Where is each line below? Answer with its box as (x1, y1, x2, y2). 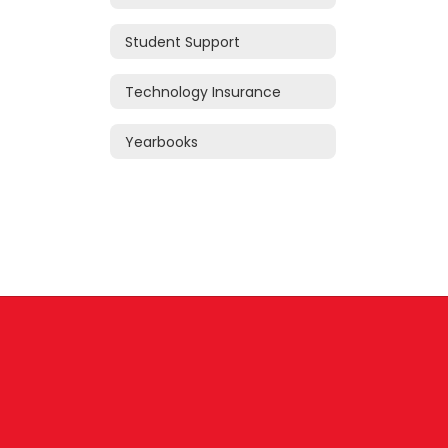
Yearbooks (125, 131, 198, 152)
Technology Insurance (125, 81, 281, 102)
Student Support (125, 31, 240, 52)
